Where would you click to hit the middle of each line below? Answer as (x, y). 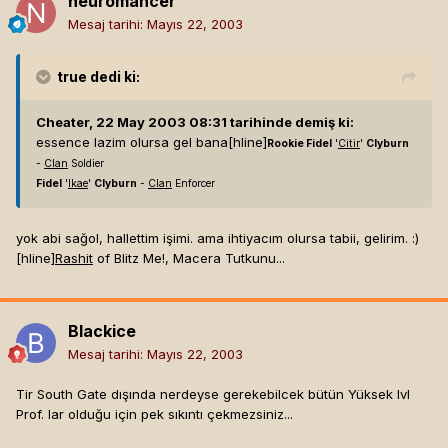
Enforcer (193, 184)
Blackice (102, 331)
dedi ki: (113, 77)
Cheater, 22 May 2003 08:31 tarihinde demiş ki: (195, 122)
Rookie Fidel (299, 144)
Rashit (74, 258)
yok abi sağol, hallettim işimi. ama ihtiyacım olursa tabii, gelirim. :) (217, 238)
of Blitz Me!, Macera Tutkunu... (189, 258)
